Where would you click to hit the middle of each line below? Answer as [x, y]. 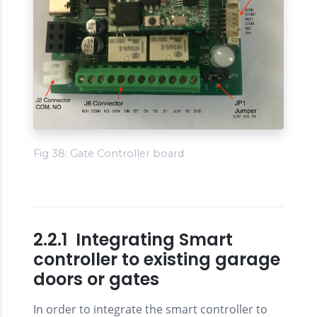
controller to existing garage [157, 260]
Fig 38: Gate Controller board [109, 154]
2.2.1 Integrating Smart [133, 240]
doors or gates [96, 279]
